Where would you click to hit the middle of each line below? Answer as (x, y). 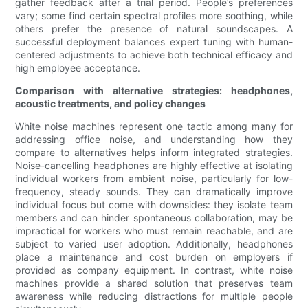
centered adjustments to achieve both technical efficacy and (154, 55)
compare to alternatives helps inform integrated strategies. (154, 153)
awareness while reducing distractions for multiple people (154, 296)
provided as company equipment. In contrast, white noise (154, 270)
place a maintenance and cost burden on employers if (154, 257)
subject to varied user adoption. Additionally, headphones (154, 244)
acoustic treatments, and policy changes (111, 104)
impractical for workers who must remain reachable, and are (154, 231)
